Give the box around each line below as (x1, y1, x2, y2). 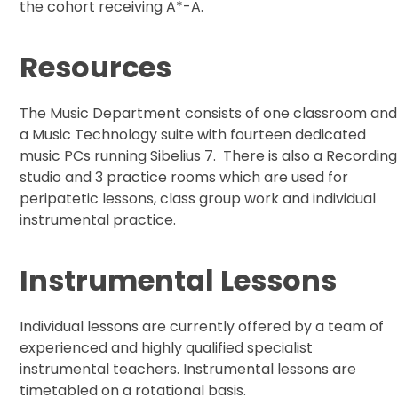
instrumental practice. (20, 210, 177, 231)
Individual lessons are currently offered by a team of (20, 316, 385, 338)
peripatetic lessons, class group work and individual (20, 188, 377, 210)
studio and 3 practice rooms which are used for (20, 167, 349, 188)
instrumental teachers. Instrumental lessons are (20, 359, 357, 380)
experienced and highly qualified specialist (20, 338, 314, 359)
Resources (20, 47, 172, 88)
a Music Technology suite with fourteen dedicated (20, 124, 367, 146)
